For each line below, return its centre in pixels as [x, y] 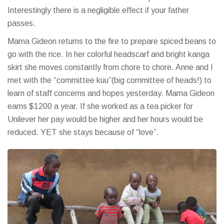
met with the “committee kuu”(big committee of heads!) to [109, 80]
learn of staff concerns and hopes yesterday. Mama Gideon [111, 93]
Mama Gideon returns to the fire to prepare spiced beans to [112, 41]
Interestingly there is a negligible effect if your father [98, 10]
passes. [21, 23]
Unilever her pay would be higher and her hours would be [105, 119]
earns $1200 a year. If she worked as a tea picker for [100, 106]
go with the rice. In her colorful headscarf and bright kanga [108, 54]
